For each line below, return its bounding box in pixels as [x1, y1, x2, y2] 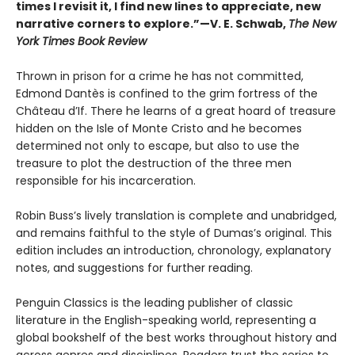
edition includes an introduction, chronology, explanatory [16, 242, 331, 259]
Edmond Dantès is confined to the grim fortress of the [16, 86, 318, 102]
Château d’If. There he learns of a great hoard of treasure [16, 103, 336, 120]
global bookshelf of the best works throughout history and [16, 330, 337, 346]
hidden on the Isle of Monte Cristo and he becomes [16, 120, 302, 137]
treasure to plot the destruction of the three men [16, 155, 292, 172]
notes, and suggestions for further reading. [16, 260, 253, 277]
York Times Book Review [16, 33, 147, 50]
